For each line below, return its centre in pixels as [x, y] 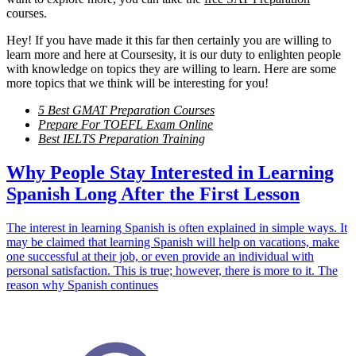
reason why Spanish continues [82, 285]
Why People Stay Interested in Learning [170, 173]
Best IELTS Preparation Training [122, 139]
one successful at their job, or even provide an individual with [160, 257]
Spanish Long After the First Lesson [153, 194]
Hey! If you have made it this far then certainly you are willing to [169, 41]
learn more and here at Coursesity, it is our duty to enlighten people [174, 55]
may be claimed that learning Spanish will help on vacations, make [173, 242]
